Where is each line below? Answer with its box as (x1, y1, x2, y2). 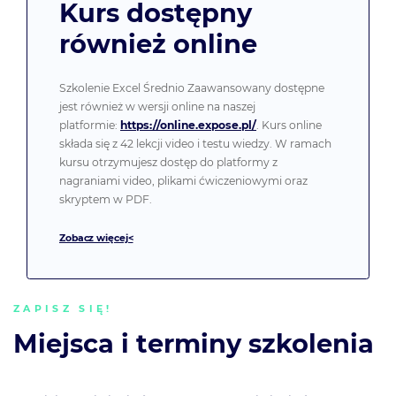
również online (59, 28, 257, 60)
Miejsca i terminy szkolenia (13, 327, 374, 359)
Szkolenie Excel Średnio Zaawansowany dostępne (59, 81, 324, 95)
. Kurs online (256, 118, 322, 133)
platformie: (59, 118, 120, 133)
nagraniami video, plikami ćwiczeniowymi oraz (59, 174, 308, 188)
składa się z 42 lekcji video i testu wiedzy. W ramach (59, 137, 331, 151)
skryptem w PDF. (59, 193, 152, 207)
